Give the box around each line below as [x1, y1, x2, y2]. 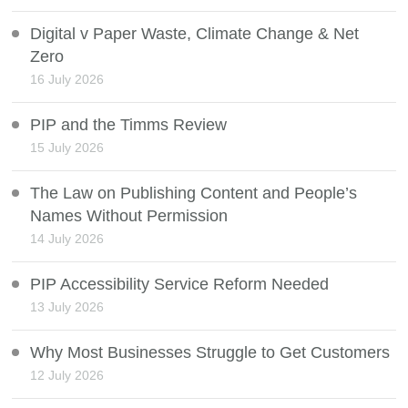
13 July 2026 [30, 300, 105, 315]
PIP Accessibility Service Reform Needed [30, 275, 330, 294]
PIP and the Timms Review [30, 116, 228, 135]
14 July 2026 [30, 231, 105, 247]
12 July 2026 [30, 368, 105, 383]
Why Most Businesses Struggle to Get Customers [30, 343, 391, 362]
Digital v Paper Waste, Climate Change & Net [30, 25, 360, 44]
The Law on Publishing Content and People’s [30, 184, 358, 203]
